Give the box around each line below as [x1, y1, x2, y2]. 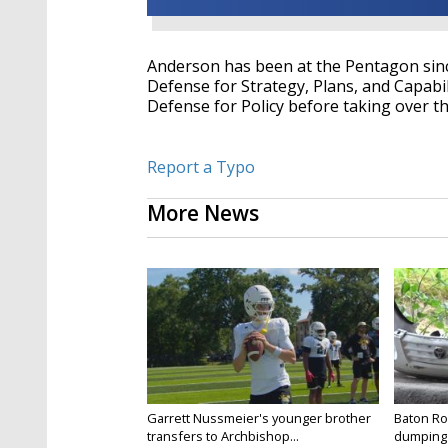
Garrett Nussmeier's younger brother [147, 409, 371, 428]
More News [147, 199, 259, 228]
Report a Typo [147, 156, 255, 179]
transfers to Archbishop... [147, 427, 299, 446]
